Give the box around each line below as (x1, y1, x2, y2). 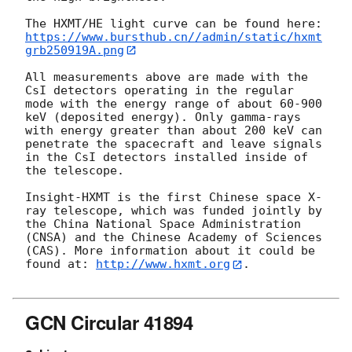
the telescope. (25, 163, 131, 178)
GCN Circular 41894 (25, 308, 193, 335)
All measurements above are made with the (25, 70, 308, 85)
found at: (25, 257, 96, 272)
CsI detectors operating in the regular (25, 83, 294, 98)
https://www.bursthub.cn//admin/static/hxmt (25, 29, 322, 44)
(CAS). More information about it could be (25, 244, 315, 258)
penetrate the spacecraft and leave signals (25, 137, 322, 152)
